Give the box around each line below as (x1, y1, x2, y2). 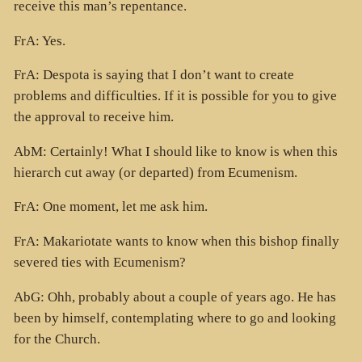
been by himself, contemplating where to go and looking (13, 309, 336, 326)
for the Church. (13, 330, 100, 347)
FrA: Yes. (13, 32, 65, 48)
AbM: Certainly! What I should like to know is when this (13, 143, 338, 159)
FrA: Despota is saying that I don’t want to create (13, 67, 294, 83)
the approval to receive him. (13, 109, 174, 125)
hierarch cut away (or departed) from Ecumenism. (13, 164, 297, 180)
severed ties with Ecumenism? (13, 255, 186, 271)
